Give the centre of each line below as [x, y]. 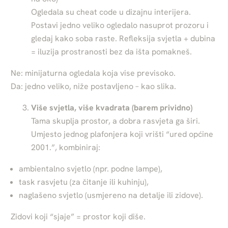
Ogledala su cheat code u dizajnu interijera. [111, 12]
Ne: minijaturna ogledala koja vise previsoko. [93, 73]
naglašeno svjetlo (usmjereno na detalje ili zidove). [111, 195]
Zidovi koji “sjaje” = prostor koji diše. [78, 216]
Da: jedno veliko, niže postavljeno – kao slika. [94, 86]
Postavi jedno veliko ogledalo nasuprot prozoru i [120, 25]
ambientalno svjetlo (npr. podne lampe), [91, 168]
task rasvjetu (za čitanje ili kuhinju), [84, 182]
